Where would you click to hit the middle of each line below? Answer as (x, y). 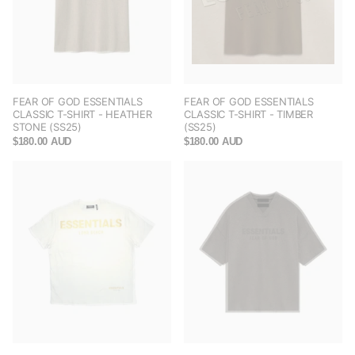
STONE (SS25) (47, 127)
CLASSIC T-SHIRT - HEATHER (82, 115)
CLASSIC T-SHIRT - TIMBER (248, 115)
